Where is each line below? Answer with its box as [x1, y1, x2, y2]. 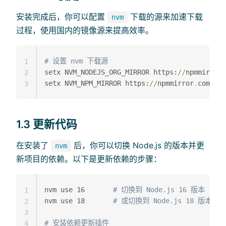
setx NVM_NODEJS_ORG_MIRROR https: [44, 68, 178, 76]
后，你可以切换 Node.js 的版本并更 [71, 140, 204, 151]
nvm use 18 [44, 197, 113, 205]
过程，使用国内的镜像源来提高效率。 [16, 25, 153, 35]
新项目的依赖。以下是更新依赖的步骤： [16, 154, 161, 164]
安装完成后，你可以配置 [16, 11, 107, 22]
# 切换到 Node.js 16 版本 [113, 186, 205, 194]
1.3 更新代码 [16, 118, 78, 131]
